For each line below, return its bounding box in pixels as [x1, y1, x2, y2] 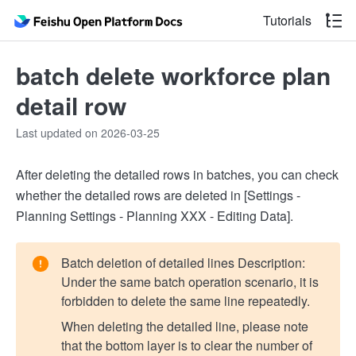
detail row [16, 88, 126, 122]
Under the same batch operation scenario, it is [61, 273, 319, 291]
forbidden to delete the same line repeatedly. [61, 292, 310, 310]
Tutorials [263, 11, 311, 29]
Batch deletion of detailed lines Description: [61, 253, 305, 272]
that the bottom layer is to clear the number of [61, 336, 312, 354]
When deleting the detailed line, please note [61, 317, 308, 335]
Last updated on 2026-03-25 [16, 125, 160, 141]
